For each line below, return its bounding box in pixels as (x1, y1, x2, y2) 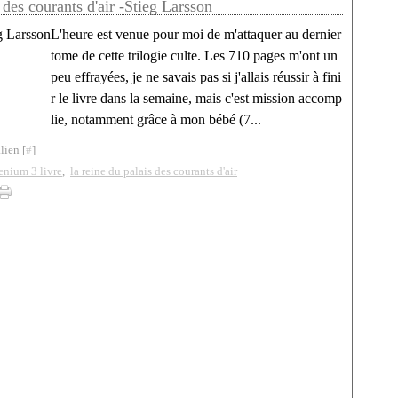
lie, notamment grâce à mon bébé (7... (51, 112, 261, 127)
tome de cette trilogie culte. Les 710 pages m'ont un (51, 48, 338, 63)
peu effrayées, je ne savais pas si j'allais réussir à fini (51, 69, 341, 84)
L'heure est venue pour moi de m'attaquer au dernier (51, 27, 341, 42)
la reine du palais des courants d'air (70, 164, 237, 178)
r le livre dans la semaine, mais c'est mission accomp (51, 91, 342, 106)
